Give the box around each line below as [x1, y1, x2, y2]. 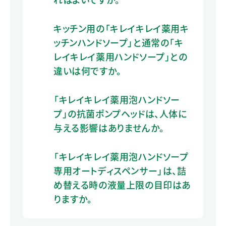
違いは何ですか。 [53, 64, 122, 77]
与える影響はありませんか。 [53, 121, 164, 134]
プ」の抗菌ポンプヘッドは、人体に [53, 106, 187, 120]
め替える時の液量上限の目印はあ [53, 178, 191, 191]
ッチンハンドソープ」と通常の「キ [53, 35, 184, 49]
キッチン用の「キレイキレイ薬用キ [53, 21, 189, 35]
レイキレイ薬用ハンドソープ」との [53, 49, 188, 63]
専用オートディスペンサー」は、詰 [53, 163, 187, 177]
